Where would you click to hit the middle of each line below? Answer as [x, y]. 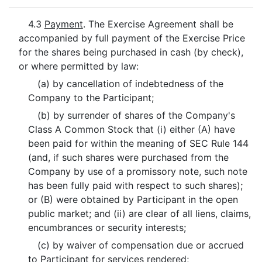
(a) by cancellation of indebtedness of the [130, 84]
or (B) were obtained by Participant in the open [133, 199]
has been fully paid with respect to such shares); [136, 185]
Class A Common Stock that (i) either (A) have [132, 129]
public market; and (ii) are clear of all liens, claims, [140, 213]
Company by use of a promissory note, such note [138, 171]
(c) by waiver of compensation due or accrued [140, 245]
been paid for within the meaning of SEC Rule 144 [139, 143]
